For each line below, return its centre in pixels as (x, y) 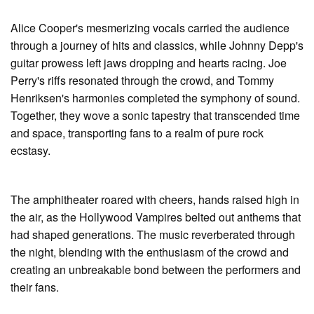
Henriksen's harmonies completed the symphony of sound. (155, 97)
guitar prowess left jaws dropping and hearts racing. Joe (149, 62)
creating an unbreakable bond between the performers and (156, 269)
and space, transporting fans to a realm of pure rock (137, 132)
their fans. (35, 287)
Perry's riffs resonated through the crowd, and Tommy (142, 80)
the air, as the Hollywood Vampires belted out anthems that (156, 217)
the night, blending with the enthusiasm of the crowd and (150, 252)
